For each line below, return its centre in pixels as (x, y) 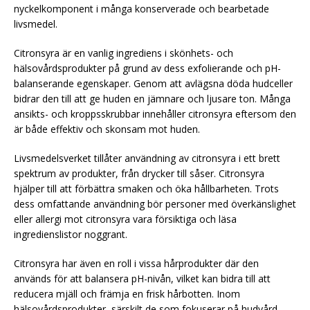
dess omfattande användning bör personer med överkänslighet (155, 203)
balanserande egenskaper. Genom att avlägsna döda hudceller (153, 83)
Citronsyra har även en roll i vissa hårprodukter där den (136, 263)
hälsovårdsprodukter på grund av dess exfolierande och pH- (147, 68)
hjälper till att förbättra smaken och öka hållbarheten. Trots (146, 188)
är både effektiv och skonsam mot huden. (107, 129)
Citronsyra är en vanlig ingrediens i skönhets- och (124, 53)
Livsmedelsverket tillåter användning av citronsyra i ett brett (147, 158)
